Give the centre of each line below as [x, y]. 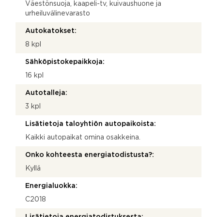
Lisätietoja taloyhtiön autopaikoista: [91, 124]
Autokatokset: [51, 31]
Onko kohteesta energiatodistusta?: [90, 155]
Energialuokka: [51, 186]
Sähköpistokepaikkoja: [65, 62]
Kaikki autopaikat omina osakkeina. [83, 137]
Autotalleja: [46, 93]
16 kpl [34, 75]
